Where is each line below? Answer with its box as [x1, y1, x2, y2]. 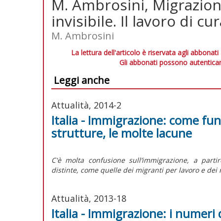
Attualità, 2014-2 [51, 99, 121, 111]
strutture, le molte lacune [51, 124, 192, 141]
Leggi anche [54, 73, 110, 87]
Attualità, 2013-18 [51, 192, 126, 204]
